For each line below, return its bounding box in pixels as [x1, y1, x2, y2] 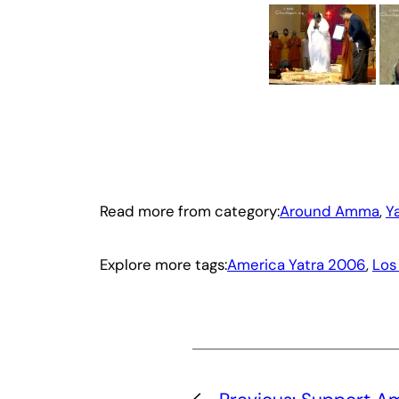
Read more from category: [100, 201, 280, 222]
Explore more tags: [100, 254, 227, 274]
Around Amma [280, 201, 379, 222]
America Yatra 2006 [227, 254, 366, 274]
